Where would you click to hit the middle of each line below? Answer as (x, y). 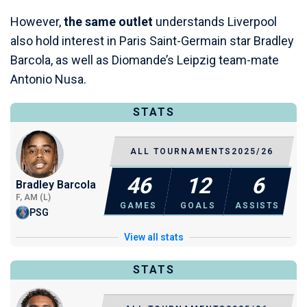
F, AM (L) (33, 198)
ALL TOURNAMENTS (181, 152)
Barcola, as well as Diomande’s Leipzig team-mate (145, 60)
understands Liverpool (215, 22)
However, (37, 22)
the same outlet (108, 22)
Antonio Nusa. (48, 79)
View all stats (153, 237)
